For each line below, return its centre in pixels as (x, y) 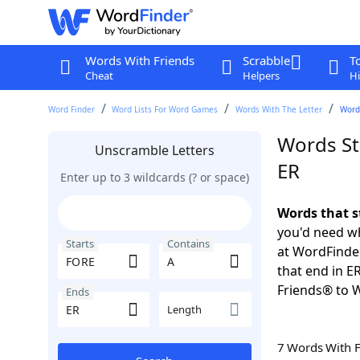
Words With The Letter (279, 109)
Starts (80, 243)
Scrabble (266, 60)
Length (184, 309)
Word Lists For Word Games (165, 109)
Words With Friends (139, 60)
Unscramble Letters (154, 150)
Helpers (261, 76)
